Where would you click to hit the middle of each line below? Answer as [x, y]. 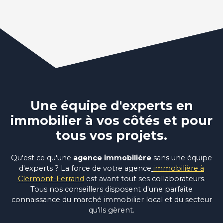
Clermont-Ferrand [51, 179]
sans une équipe [182, 158]
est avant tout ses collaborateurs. [146, 179]
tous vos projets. [111, 135]
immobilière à [179, 168]
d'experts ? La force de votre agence [85, 168]
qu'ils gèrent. [111, 210]
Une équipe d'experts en [111, 106]
